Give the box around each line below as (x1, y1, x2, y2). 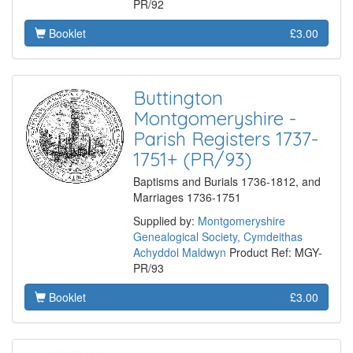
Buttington (133, 86, 223, 110)
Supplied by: (133, 213, 198, 229)
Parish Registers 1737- (133, 127, 318, 151)
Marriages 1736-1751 (133, 189, 241, 206)
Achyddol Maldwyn (133, 244, 226, 261)
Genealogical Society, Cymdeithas (133, 229, 303, 245)
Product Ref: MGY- (226, 244, 322, 261)
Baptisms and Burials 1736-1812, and (133, 173, 321, 190)
